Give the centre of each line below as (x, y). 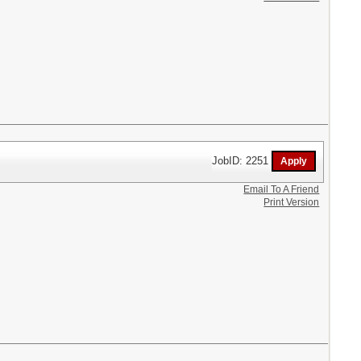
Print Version (292, 202)
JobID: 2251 (242, 160)
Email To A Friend (282, 189)
